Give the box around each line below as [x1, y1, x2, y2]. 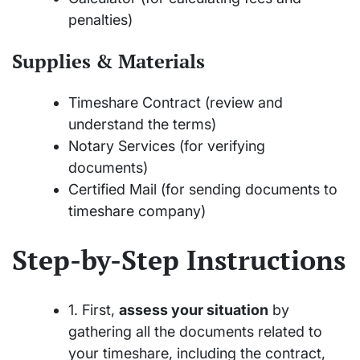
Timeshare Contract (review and [68, 93, 283, 111]
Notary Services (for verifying [68, 137, 265, 154]
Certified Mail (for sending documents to [68, 180, 337, 198]
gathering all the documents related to [68, 323, 322, 341]
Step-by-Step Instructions [12, 241, 346, 278]
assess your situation [119, 301, 268, 319]
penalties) [68, 10, 133, 28]
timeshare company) [68, 202, 206, 219]
